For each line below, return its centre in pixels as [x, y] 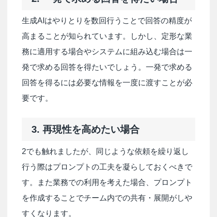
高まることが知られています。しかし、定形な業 [107, 36]
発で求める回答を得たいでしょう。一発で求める [107, 67]
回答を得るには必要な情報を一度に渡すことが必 [107, 83]
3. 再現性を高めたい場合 [85, 130]
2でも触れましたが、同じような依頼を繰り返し [105, 152]
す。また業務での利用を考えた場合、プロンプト [107, 183]
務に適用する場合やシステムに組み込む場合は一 [107, 52]
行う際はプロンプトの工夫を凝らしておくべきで [107, 167]
